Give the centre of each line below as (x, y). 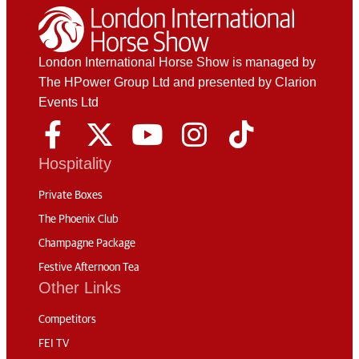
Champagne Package (87, 243)
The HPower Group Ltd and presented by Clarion (177, 82)
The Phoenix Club (79, 219)
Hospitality (75, 163)
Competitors (67, 319)
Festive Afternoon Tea (89, 267)
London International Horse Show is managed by (177, 62)
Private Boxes (71, 195)
